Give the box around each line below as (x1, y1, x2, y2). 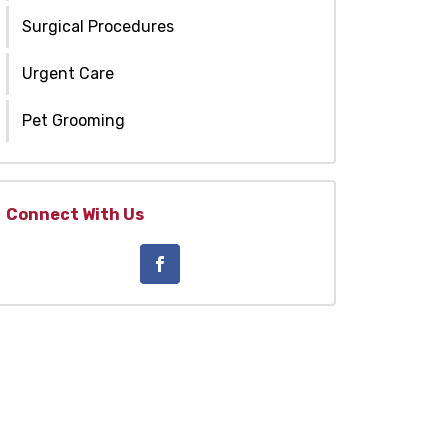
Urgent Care (22, 63, 114, 83)
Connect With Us (6, 204, 144, 224)
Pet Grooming (22, 110, 125, 130)
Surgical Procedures (22, 16, 174, 36)
